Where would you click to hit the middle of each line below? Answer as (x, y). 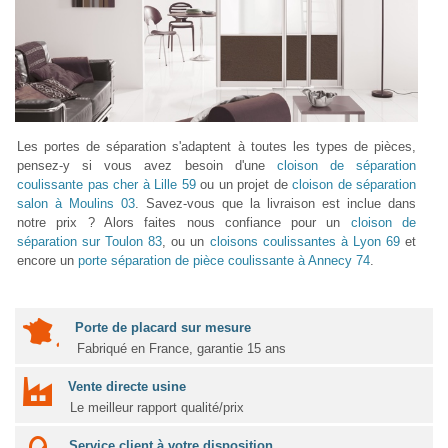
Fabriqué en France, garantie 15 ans (181, 348)
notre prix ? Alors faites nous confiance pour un (184, 222)
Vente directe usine (127, 386)
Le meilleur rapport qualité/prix (157, 407)
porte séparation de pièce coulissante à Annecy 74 (224, 260)
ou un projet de (243, 184)
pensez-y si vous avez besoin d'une (147, 165)
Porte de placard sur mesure (163, 327)
